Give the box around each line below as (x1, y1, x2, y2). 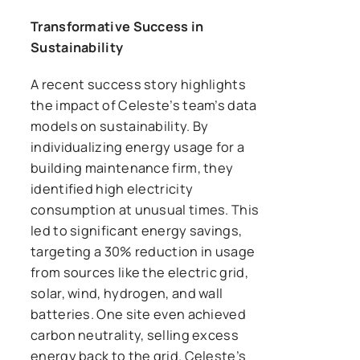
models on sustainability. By (31, 117, 209, 135)
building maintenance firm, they (31, 158, 234, 177)
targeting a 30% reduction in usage (31, 242, 256, 260)
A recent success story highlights (31, 75, 246, 93)
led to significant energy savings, (31, 221, 243, 239)
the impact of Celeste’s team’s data (31, 96, 257, 114)
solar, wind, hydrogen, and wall (31, 284, 223, 302)
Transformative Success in (31, 17, 204, 35)
